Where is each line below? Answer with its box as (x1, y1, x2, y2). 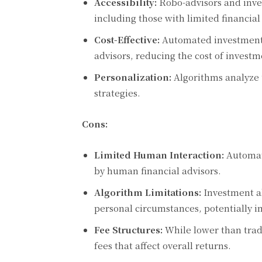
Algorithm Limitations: (94, 186, 201, 199)
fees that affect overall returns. (94, 239, 231, 252)
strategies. (94, 87, 140, 99)
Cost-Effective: (94, 33, 160, 46)
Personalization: (94, 71, 171, 84)
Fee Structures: (94, 223, 163, 236)
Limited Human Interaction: (94, 149, 224, 161)
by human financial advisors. (94, 164, 221, 177)
